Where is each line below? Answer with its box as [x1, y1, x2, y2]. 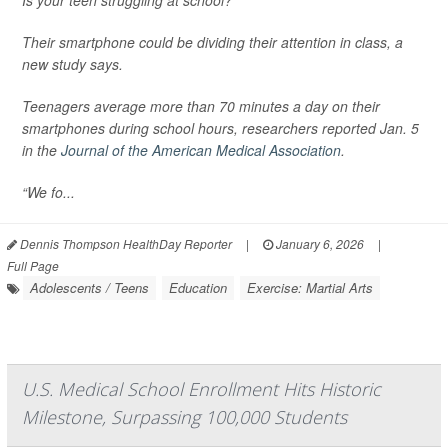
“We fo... [22, 182, 75, 202]
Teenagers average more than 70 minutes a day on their [22, 96, 380, 116]
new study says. [22, 54, 123, 74]
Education [169, 278, 227, 297]
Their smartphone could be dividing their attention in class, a [22, 32, 403, 52]
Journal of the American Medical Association [61, 140, 341, 160]
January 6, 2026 [273, 235, 364, 252]
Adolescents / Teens [30, 278, 149, 297]
